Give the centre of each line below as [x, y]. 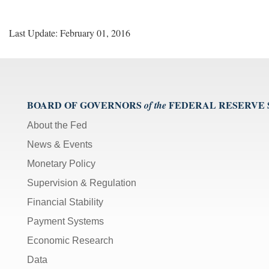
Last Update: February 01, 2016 [70, 32]
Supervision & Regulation [82, 183]
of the [155, 105]
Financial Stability [65, 202]
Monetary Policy [61, 163]
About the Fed [57, 125]
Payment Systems [65, 221]
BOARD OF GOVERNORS [84, 104]
